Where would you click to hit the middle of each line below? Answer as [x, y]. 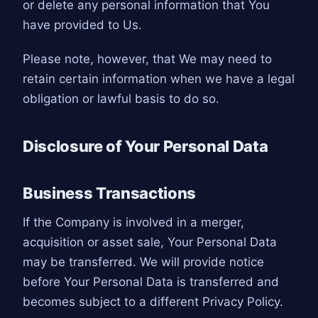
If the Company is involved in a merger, [133, 223]
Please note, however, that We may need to [147, 59]
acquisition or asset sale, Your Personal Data [150, 242]
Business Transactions [110, 193]
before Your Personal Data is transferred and [151, 282]
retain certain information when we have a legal [159, 79]
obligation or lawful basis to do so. [121, 99]
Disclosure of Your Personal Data [146, 146]
